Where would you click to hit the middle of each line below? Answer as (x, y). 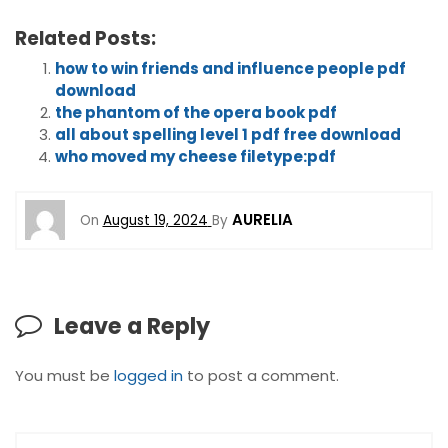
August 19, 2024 (155, 221)
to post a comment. (261, 376)
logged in (148, 376)
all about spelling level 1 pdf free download (228, 135)
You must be (64, 376)
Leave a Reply (132, 325)
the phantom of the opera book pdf (196, 113)
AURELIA (262, 220)
